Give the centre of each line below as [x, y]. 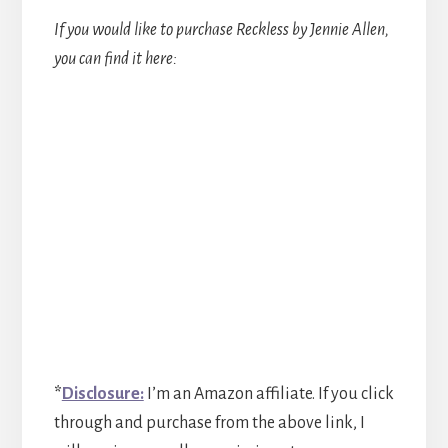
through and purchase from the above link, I [209, 423]
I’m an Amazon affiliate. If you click [268, 394]
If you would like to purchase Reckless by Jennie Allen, [221, 30]
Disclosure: [102, 394]
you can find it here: [115, 59]
